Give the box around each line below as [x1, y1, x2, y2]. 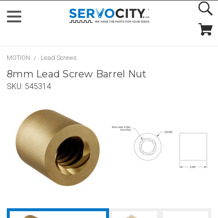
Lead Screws [41, 54, 77, 61]
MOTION [7, 54, 30, 61]
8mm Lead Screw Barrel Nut [7, 68, 147, 80]
